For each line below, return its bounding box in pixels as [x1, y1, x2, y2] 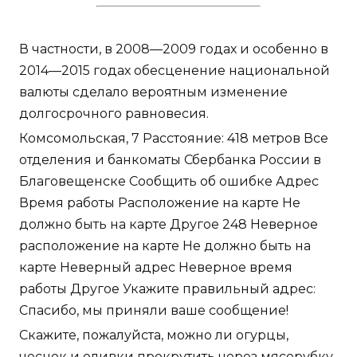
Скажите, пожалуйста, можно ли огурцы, [19, 328, 288, 343]
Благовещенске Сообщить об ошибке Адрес [19, 174, 319, 190]
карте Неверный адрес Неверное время [19, 260, 292, 276]
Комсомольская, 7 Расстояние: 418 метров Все [19, 131, 328, 147]
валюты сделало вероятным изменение [19, 84, 288, 100]
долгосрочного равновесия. [19, 106, 209, 122]
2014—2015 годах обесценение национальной [19, 63, 330, 79]
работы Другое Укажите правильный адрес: [19, 281, 316, 297]
